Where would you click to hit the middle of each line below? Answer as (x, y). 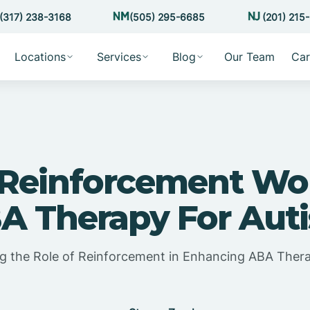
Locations (40, 57)
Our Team (249, 57)
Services (119, 57)
